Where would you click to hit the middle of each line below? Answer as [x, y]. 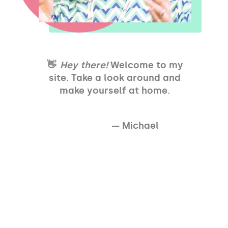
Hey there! [84, 65]
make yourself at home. [115, 91]
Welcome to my [145, 65]
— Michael [135, 126]
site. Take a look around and [115, 78]
